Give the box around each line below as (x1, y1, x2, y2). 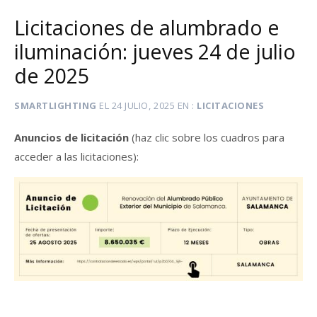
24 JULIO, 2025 (111, 98, 175, 112)
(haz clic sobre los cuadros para (132, 130, 284, 145)
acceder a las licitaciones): (14, 149, 139, 164)
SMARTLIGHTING (14, 98, 97, 112)
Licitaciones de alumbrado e (14, 13, 279, 41)
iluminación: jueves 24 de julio (14, 37, 296, 65)
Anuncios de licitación (14, 130, 132, 145)
